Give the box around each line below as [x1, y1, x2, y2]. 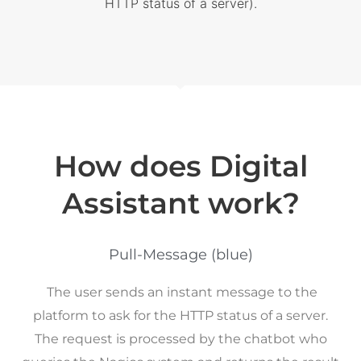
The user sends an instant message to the [44, 284, 317, 301]
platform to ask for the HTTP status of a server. [33, 308, 328, 324]
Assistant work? [61, 185, 300, 222]
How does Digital [53, 148, 308, 185]
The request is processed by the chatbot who [34, 331, 327, 347]
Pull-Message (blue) [108, 246, 253, 264]
